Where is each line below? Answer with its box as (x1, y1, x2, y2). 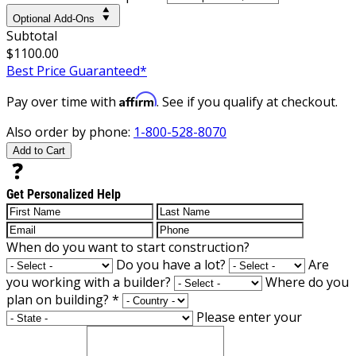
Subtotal (6, 26, 57, 44)
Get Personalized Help (6, 186, 121, 202)
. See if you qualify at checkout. (157, 92, 338, 110)
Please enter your (196, 308, 302, 326)
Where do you (265, 273, 349, 291)
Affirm (119, 91, 157, 107)
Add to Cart (13, 144, 65, 157)
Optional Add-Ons (13, 12, 95, 25)
